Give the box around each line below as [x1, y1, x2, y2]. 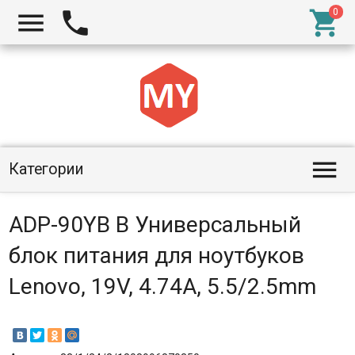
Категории [8, 160, 84, 178]
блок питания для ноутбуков [8, 242, 304, 269]
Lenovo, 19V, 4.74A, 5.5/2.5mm [8, 273, 316, 300]
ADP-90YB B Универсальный [8, 212, 301, 238]
